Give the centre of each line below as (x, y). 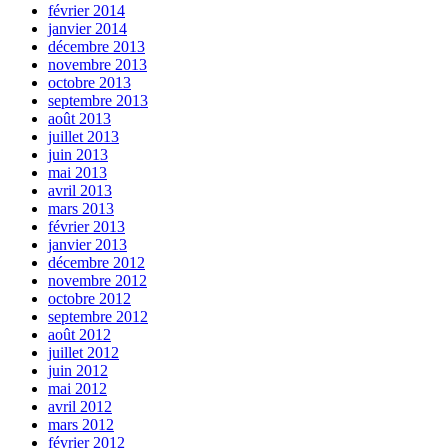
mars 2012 (81, 425)
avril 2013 (80, 191)
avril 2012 (80, 407)
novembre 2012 (97, 281)
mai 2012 (77, 389)
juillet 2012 (83, 353)
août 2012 (79, 335)
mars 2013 (81, 209)
